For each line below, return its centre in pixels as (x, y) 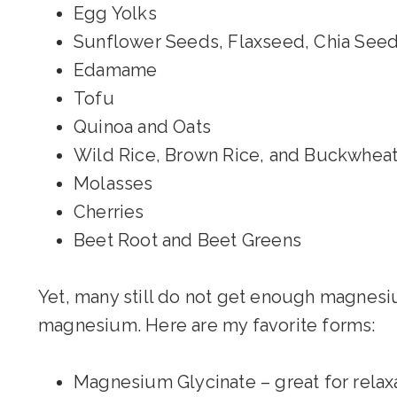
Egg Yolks (115, 13)
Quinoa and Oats (142, 127)
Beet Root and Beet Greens (187, 240)
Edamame (116, 70)
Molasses (113, 183)
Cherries (109, 212)
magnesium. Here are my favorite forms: (207, 325)
